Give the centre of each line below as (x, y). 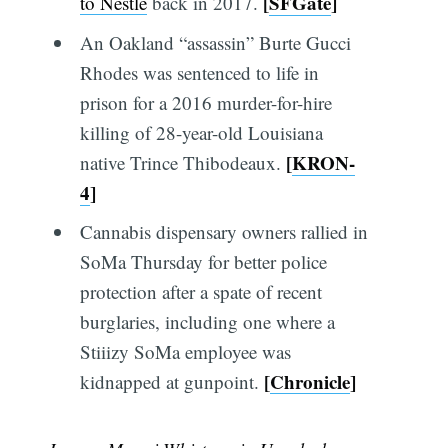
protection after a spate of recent (200, 292)
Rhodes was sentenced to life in (199, 72)
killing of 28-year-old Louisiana (201, 132)
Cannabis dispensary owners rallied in (223, 232)
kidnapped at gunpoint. (171, 382)
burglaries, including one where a (207, 322)
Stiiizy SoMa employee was (185, 352)
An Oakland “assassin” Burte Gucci (215, 42)
